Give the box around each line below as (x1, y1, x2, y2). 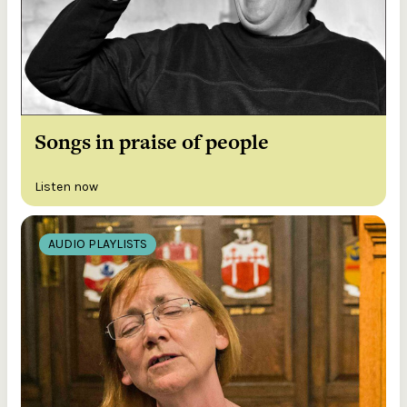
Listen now (35, 178, 98, 194)
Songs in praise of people (35, 126, 269, 156)
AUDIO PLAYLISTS (48, 235, 147, 252)
